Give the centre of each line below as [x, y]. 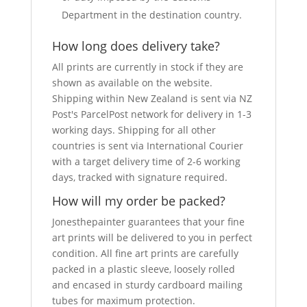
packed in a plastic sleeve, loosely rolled [143, 269]
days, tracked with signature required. [139, 177]
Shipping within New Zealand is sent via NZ [152, 98]
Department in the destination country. [151, 15]
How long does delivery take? [136, 46]
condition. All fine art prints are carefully [145, 253]
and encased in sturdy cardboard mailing [147, 285]
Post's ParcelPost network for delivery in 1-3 [151, 114]
